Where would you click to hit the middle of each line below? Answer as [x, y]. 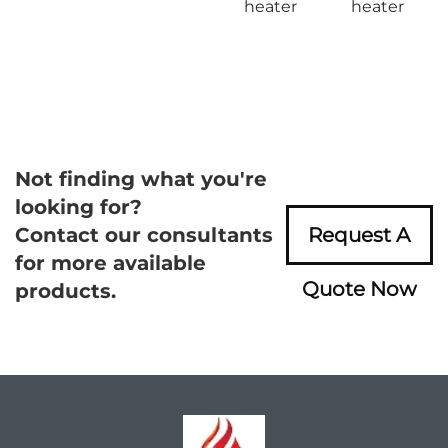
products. [65, 291]
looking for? [78, 207]
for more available [110, 263]
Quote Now [359, 289]
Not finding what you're [141, 179]
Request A [359, 235]
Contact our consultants [144, 235]
